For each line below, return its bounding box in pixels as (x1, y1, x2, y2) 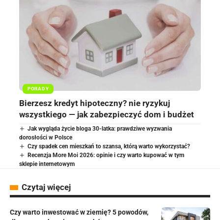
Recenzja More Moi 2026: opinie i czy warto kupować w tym (27, 152, 185, 159)
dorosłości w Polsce (19, 134, 72, 141)
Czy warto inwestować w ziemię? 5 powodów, (10, 208, 148, 217)
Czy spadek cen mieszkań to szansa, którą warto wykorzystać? (27, 143, 191, 150)
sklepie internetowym (19, 161, 75, 168)
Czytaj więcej (22, 182, 71, 192)
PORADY (27, 86, 49, 92)
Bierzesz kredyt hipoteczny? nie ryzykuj (19, 98, 170, 109)
